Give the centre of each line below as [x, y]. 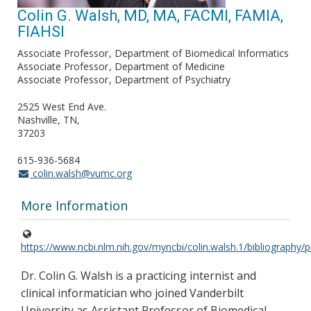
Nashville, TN [47, 119]
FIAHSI [41, 31]
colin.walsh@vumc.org [81, 173]
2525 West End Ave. [62, 106]
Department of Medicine [170, 66]
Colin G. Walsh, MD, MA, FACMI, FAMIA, [150, 15]
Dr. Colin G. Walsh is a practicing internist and [138, 275]
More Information [74, 205]
